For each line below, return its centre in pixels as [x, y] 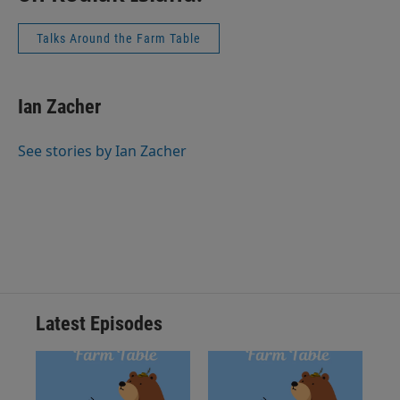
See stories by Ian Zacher [102, 150]
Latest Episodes [99, 323]
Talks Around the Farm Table [119, 38]
